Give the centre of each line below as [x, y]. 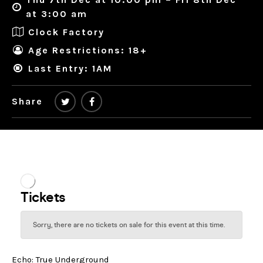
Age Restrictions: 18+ [88, 50]
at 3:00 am [57, 14]
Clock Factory [66, 32]
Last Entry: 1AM [70, 68]
